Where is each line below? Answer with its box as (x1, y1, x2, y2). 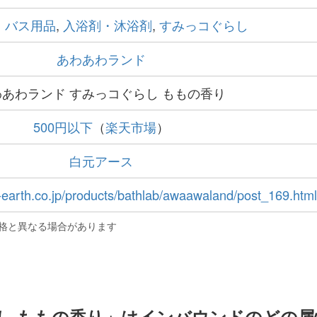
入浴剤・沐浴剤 (63, 15, 152, 34)
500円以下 (33, 117, 93, 136)
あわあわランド (57, 49, 146, 68)
